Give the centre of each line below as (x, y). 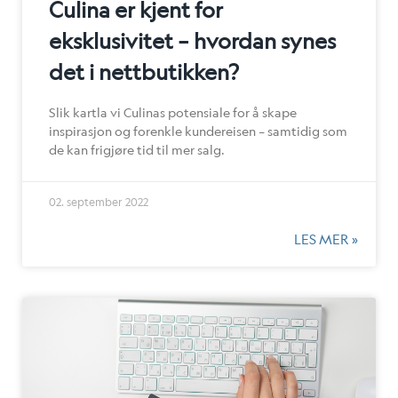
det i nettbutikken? (144, 72)
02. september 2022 (99, 202)
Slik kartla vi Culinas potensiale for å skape (173, 112)
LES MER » (326, 239)
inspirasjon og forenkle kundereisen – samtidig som (198, 131)
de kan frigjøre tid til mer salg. (137, 149)
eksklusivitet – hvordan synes (192, 40)
